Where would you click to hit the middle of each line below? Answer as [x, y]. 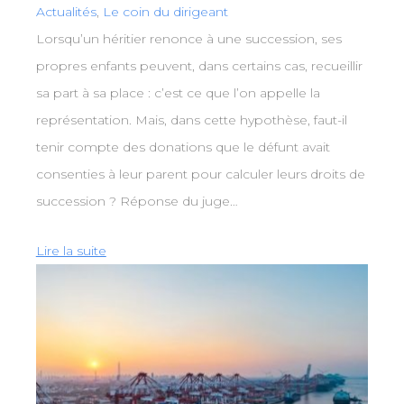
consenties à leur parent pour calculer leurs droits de [200, 174]
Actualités [66, 11]
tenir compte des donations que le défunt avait [183, 147]
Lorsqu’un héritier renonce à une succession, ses [188, 38]
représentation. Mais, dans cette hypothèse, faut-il [191, 119]
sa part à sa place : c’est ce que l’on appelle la [178, 92]
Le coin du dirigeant [165, 11]
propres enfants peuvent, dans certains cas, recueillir [199, 65]
